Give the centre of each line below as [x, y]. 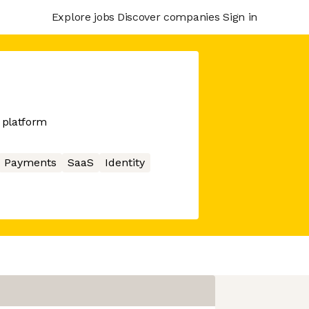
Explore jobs [83, 17]
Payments [30, 162]
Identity [124, 162]
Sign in [240, 17]
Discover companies [168, 17]
